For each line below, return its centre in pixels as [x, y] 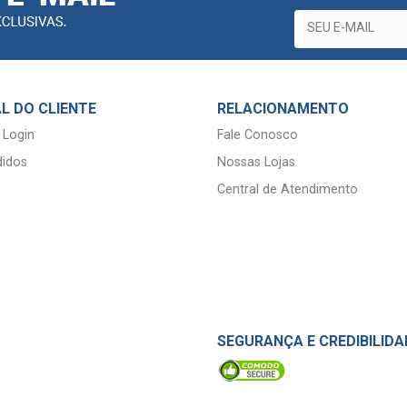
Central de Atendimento [288, 189]
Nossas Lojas [256, 162]
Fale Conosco [258, 134]
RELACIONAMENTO [283, 108]
